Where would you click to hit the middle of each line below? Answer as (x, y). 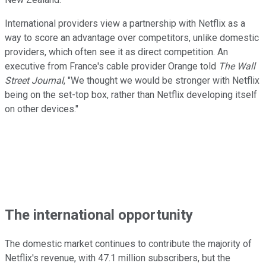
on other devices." (42, 109)
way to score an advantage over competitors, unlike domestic (132, 37)
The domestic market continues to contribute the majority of (128, 244)
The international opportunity (99, 215)
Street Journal (34, 80)
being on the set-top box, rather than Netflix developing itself (131, 94)
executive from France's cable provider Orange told (112, 66)
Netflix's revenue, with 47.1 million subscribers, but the (118, 258)
